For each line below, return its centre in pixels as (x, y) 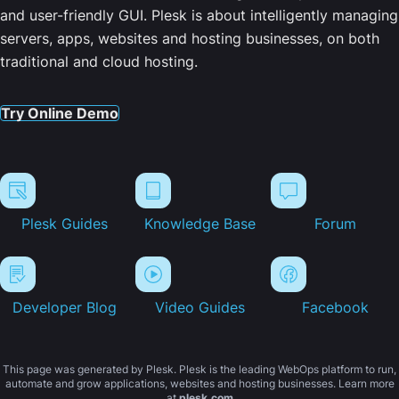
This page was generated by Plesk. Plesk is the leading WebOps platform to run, (199, 369)
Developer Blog (64, 308)
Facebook (335, 308)
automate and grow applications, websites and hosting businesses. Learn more (199, 383)
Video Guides (199, 308)
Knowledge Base (199, 224)
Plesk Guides (64, 224)
